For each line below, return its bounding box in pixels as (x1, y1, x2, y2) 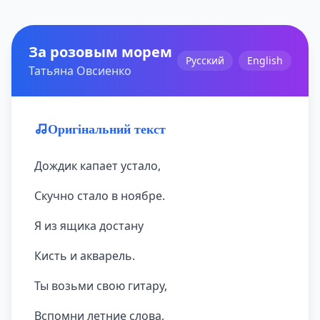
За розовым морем (29, 42, 172, 61)
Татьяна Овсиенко (29, 63, 131, 79)
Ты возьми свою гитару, (34, 278, 167, 294)
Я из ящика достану (34, 218, 144, 234)
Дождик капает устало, (34, 158, 161, 174)
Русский (186, 54, 224, 67)
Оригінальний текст (48, 123, 166, 136)
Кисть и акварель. (34, 248, 135, 264)
